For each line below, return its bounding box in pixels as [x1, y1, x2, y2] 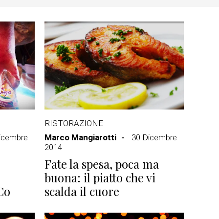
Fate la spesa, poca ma [44, 156, 159, 172]
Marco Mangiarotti [44, 132, 116, 142]
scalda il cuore [44, 183, 119, 199]
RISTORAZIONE [44, 118, 103, 128]
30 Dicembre [131, 132, 177, 142]
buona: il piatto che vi [44, 170, 155, 185]
